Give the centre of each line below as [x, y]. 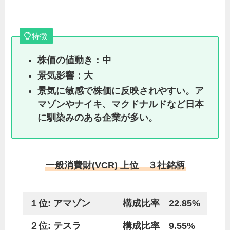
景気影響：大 [65, 76]
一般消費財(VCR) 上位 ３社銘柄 [115, 166]
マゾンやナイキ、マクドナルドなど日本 [120, 104]
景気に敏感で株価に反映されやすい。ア [120, 91]
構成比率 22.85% [162, 203]
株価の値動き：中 [74, 60]
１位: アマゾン [60, 203]
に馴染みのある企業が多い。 [97, 118]
